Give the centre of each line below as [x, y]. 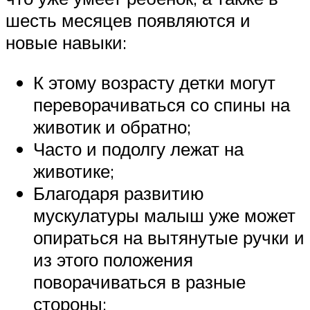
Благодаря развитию [119, 193]
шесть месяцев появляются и [128, 20]
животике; [74, 171]
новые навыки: [66, 43]
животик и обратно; [112, 126]
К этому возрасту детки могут [154, 82]
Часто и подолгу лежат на [138, 148]
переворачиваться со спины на [162, 104]
